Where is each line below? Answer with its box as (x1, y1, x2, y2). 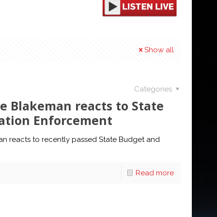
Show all (144, 46, 174, 55)
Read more (135, 169, 174, 178)
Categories (134, 85, 174, 94)
